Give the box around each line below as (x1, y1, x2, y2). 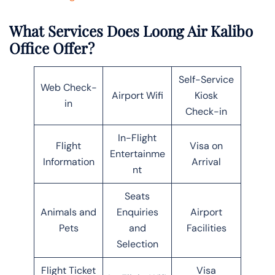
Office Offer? (9, 37, 95, 58)
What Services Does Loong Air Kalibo (9, 20, 253, 41)
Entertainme (109, 147, 165, 160)
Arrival (192, 155, 221, 168)
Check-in (185, 104, 227, 118)
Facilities (186, 221, 227, 234)
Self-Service (179, 72, 234, 86)
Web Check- (40, 80, 97, 94)
